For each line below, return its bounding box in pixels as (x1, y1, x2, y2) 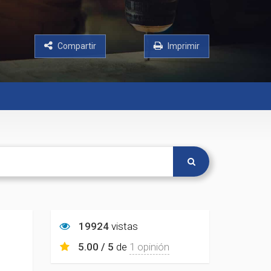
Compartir (57, 41, 96, 51)
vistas (108, 220, 138, 232)
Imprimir (166, 41, 200, 51)
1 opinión (129, 241, 169, 253)
